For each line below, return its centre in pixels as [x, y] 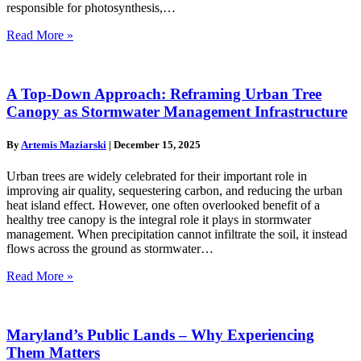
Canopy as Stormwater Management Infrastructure [177, 111]
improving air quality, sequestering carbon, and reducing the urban [174, 191]
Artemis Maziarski [64, 145]
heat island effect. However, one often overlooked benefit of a [163, 205]
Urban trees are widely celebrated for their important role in [157, 176]
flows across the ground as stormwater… [110, 249]
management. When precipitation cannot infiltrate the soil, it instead [177, 234]
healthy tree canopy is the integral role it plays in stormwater [159, 220]
